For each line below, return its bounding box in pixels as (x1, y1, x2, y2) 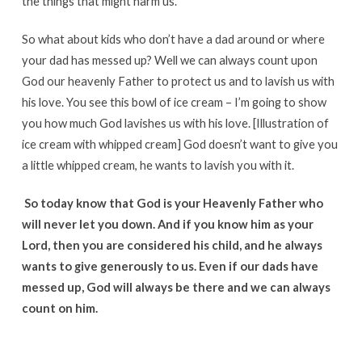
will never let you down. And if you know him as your (21, 217, 314, 232)
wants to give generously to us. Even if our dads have (21, 259, 318, 274)
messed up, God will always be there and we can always (21, 280, 330, 295)
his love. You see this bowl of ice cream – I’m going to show (21, 95, 326, 110)
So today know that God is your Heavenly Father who (23, 196, 323, 211)
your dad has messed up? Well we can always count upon (21, 53, 318, 68)
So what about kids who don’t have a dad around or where (21, 32, 325, 47)
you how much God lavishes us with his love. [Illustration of (21, 116, 329, 131)
